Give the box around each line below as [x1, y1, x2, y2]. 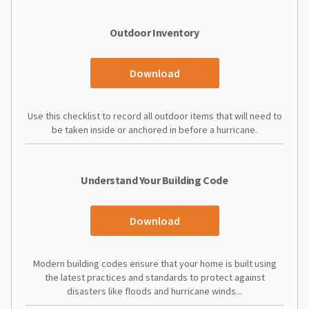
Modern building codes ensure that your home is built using [32, 257, 277, 270]
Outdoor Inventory [110, 25, 199, 39]
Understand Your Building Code [81, 172, 228, 187]
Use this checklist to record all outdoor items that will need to [27, 109, 282, 122]
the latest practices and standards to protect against [44, 270, 265, 283]
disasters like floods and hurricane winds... [67, 284, 242, 297]
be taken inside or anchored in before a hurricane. [52, 123, 257, 136]
